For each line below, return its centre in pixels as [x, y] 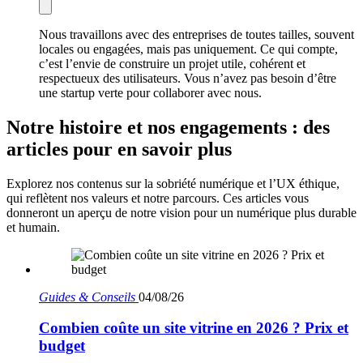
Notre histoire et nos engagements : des [168, 127]
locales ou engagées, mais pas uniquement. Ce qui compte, [188, 49]
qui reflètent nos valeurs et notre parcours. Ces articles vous [158, 198]
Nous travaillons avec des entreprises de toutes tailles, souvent [196, 34]
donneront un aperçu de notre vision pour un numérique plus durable [181, 212]
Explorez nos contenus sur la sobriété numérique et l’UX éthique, [173, 183]
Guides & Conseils [87, 297]
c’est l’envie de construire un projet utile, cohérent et [172, 63]
